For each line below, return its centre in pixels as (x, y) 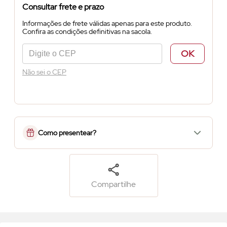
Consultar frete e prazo (63, 7)
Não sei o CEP (44, 72)
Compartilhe (113, 184)
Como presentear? (67, 133)
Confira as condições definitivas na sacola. (87, 31)
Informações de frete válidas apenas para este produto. (107, 23)
